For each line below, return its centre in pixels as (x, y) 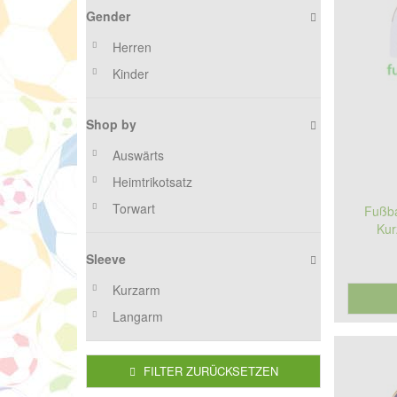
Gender (108, 16)
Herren (132, 47)
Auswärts (138, 155)
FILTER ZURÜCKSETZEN (209, 371)
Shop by (111, 124)
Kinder (131, 74)
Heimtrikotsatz (152, 182)
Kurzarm (136, 290)
